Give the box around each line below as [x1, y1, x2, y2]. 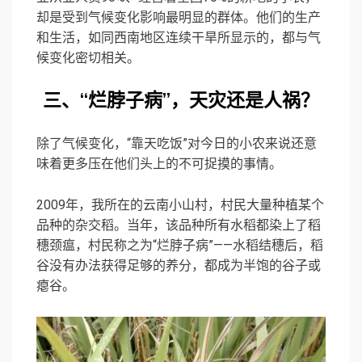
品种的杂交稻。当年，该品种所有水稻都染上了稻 [36, 217, 321, 234]
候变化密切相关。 [36, 50, 140, 66]
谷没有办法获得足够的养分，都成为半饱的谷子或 [36, 258, 321, 274]
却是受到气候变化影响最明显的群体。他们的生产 [36, 10, 321, 26]
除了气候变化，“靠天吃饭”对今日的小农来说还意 [36, 136, 317, 152]
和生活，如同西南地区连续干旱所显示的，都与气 [36, 30, 321, 46]
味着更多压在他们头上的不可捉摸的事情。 [36, 156, 282, 172]
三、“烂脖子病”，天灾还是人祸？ [43, 88, 319, 114]
